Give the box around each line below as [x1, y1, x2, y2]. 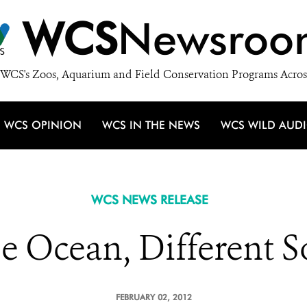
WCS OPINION [4, 119, 82, 132]
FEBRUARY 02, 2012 [115, 292, 192, 302]
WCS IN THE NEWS [102, 119, 200, 132]
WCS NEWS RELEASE [90, 193, 208, 207]
